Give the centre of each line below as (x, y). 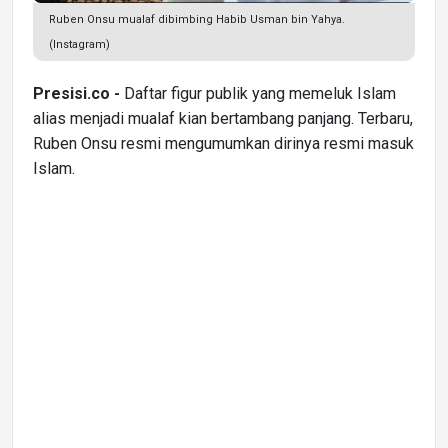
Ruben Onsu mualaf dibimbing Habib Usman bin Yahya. (197, 19)
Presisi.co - (76, 93)
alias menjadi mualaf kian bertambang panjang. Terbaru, (223, 118)
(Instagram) (79, 44)
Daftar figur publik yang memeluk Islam (258, 93)
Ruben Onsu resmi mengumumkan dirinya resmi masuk (223, 143)
